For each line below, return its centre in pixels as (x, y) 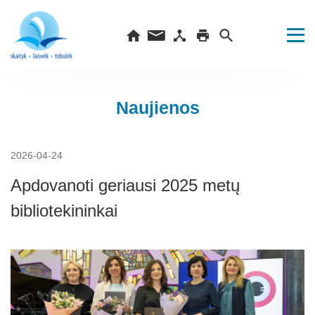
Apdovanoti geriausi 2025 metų (125, 185)
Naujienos (157, 108)
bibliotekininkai (64, 211)
